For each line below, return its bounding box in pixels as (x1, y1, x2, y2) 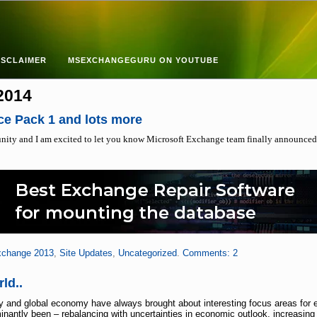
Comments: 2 (182, 248, 238, 258)
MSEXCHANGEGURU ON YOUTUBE (68, 56, 219, 64)
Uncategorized (117, 248, 177, 258)
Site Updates (59, 248, 113, 258)
